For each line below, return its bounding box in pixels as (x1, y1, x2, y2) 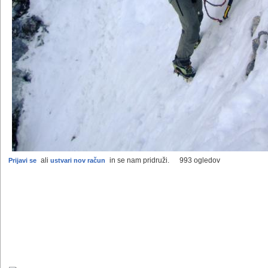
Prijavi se (8, 157, 36, 165)
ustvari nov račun (50, 157, 105, 165)
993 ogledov (179, 156, 220, 165)
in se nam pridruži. (108, 156, 169, 165)
